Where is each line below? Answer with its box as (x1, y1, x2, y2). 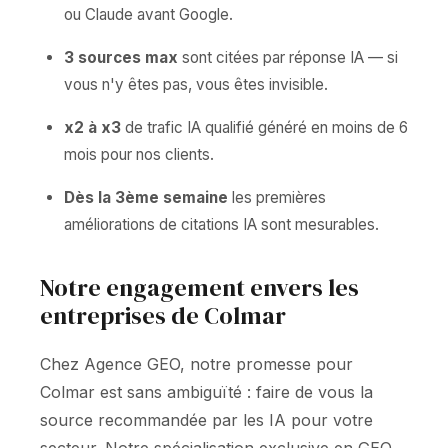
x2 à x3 (64, 118, 121, 137)
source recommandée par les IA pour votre (40, 410, 373, 430)
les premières (228, 188, 326, 207)
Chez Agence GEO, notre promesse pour (40, 354, 353, 374)
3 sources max (64, 48, 178, 67)
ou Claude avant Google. (64, 5, 233, 24)
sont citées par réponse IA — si (178, 48, 398, 67)
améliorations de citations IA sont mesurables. (64, 215, 379, 234)
